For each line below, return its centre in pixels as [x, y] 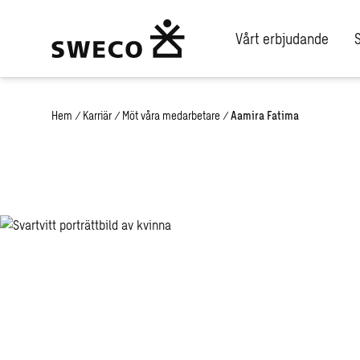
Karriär [97, 115]
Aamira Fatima [265, 115]
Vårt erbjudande [282, 38]
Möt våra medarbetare [171, 115]
